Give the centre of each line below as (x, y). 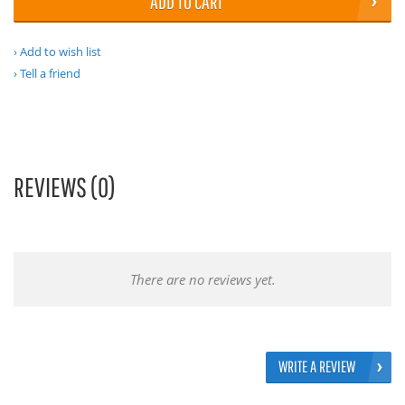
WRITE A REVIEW (317, 367)
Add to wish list (61, 52)
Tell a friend (50, 73)
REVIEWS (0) (65, 187)
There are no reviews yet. (202, 279)
